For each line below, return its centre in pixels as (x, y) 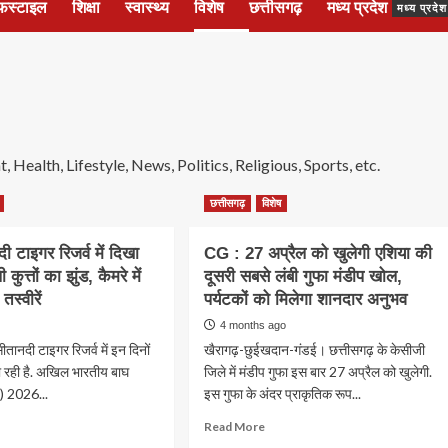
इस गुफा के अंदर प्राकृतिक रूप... (282, 394)
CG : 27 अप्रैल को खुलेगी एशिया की (317, 254)
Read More (234, 427)
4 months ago (252, 325)
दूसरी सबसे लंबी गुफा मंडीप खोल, (302, 277)
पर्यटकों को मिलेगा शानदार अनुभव (305, 300)
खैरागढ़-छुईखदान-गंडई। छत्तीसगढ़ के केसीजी (314, 350)
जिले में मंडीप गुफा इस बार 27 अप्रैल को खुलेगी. (317, 372)
